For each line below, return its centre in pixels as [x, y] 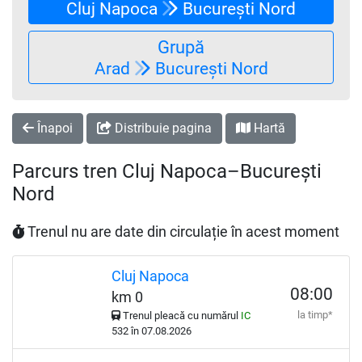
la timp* [315, 315]
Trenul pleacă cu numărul [180, 316]
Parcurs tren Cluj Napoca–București [167, 171]
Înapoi [53, 128]
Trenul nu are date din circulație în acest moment [182, 232]
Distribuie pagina [162, 128]
